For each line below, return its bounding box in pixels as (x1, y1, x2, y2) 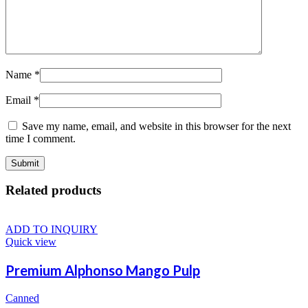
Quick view (5, 236, 56, 248)
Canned (5, 292, 39, 305)
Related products (5, 183, 101, 198)
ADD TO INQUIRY (5, 223, 98, 236)
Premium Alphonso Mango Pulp (5, 262, 200, 279)
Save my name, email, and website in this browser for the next (22, 120, 291, 132)
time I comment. (5, 132, 76, 144)
